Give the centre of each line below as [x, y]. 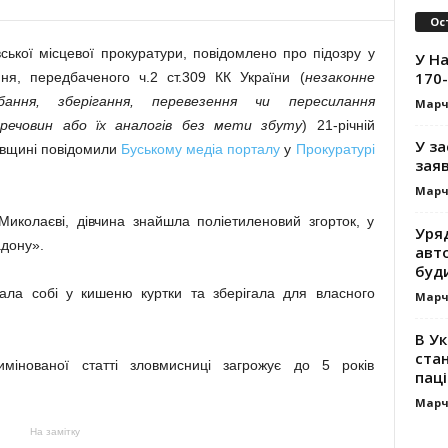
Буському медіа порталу [201, 149]
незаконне [339, 77]
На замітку [54, 431]
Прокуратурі [335, 149]
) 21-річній [338, 125]
